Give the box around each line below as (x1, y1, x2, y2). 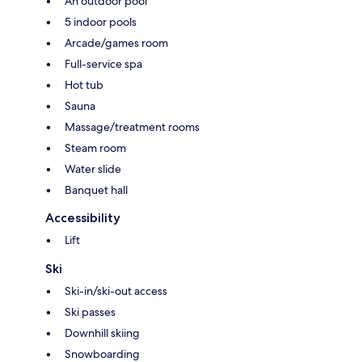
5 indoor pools (65, 14, 137, 29)
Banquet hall (65, 182, 128, 197)
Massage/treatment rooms (65, 119, 200, 134)
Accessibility (45, 209, 120, 225)
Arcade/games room (65, 35, 168, 50)
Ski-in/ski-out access (65, 283, 167, 298)
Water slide (65, 161, 121, 176)
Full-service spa (65, 56, 142, 71)
